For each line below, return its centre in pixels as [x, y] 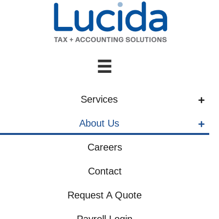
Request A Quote [105, 195]
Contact [105, 171]
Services [99, 99]
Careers [105, 147]
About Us [99, 123]
